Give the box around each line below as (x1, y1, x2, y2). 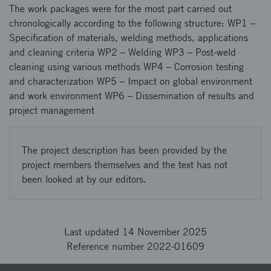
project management (9, 105, 94, 116)
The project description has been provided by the (22, 145, 227, 156)
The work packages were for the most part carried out (9, 3, 232, 15)
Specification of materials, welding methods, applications (9, 32, 248, 44)
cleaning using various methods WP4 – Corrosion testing (9, 61, 244, 73)
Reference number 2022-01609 (67, 241, 204, 252)
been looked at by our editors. (22, 174, 146, 185)
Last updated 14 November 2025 (64, 226, 207, 238)
